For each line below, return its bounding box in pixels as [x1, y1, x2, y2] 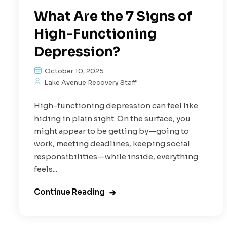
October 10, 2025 [43, 67, 104, 76]
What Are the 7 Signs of [34, 8, 192, 25]
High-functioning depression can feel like [34, 101, 198, 111]
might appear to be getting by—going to [34, 126, 189, 136]
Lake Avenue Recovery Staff [43, 78, 137, 87]
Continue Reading [34, 187, 105, 197]
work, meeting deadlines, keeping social [34, 139, 190, 149]
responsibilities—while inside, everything [34, 152, 198, 162]
